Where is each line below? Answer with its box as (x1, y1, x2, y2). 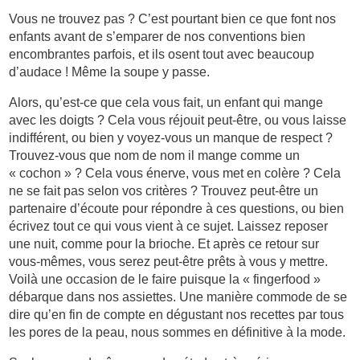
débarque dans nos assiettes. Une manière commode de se (9, 290, 348, 305)
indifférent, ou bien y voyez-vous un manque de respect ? (9, 131, 333, 145)
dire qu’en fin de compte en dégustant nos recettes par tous (9, 308, 345, 322)
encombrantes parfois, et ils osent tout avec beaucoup (9, 47, 315, 62)
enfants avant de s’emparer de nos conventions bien (9, 30, 306, 44)
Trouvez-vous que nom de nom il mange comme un (9, 149, 301, 163)
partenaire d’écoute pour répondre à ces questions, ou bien (9, 202, 345, 216)
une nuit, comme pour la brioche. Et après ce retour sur (9, 237, 320, 252)
